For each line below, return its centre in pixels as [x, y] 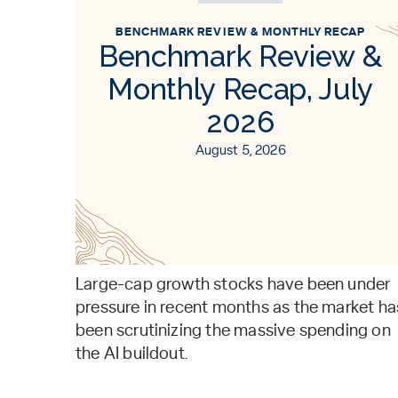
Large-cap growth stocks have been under [233, 285]
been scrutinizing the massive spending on [233, 331]
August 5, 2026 [240, 151]
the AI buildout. [133, 354]
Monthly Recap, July [241, 89]
